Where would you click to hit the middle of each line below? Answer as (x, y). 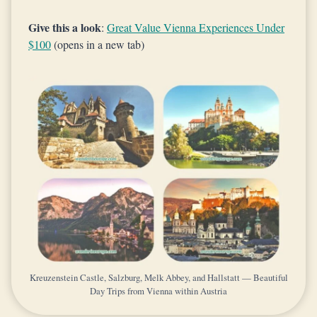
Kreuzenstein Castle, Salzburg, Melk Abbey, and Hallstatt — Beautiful (158, 277)
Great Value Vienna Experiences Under (196, 27)
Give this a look (65, 27)
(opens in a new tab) (98, 44)
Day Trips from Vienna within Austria (158, 291)
